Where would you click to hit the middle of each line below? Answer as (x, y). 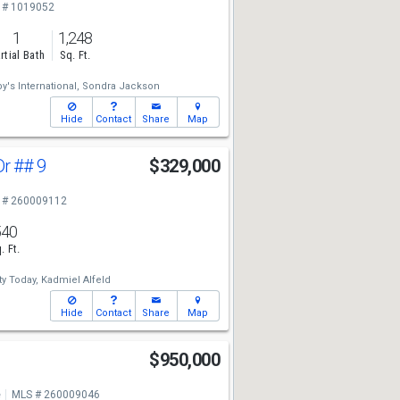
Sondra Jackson (121, 86)
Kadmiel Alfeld (75, 280)
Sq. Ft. (75, 55)
